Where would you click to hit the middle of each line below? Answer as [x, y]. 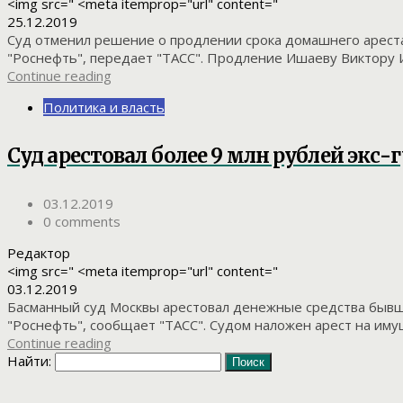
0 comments [82, 221]
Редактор [39, 252]
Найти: [29, 360]
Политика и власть [104, 107]
